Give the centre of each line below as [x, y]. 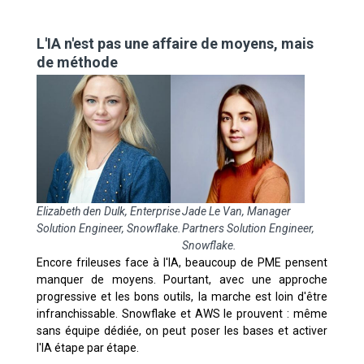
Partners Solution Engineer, [248, 228]
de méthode [77, 63]
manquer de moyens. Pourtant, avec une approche [182, 279]
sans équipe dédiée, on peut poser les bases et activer [182, 330]
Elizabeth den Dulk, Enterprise [108, 211]
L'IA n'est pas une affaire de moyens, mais [175, 44]
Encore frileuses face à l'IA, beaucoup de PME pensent [182, 262]
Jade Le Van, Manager [236, 211]
